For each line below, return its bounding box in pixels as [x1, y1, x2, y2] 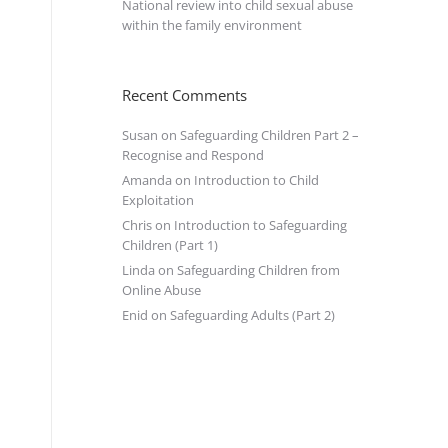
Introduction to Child [194, 171, 319, 189]
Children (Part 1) [122, 236, 218, 254]
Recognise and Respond [122, 146, 264, 164]
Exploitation [122, 191, 194, 209]
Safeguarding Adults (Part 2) [170, 306, 335, 324]
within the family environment [122, 16, 302, 34]
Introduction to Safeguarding [174, 216, 347, 234]
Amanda [122, 171, 172, 189]
